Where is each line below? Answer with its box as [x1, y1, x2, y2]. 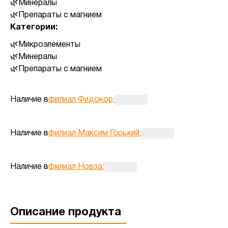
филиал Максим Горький [48, 129, 139, 137]
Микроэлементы [18, 41, 80, 48]
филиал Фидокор [48, 96, 113, 103]
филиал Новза [48, 163, 102, 170]
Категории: [10, 23, 58, 31]
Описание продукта [10, 207, 121, 217]
